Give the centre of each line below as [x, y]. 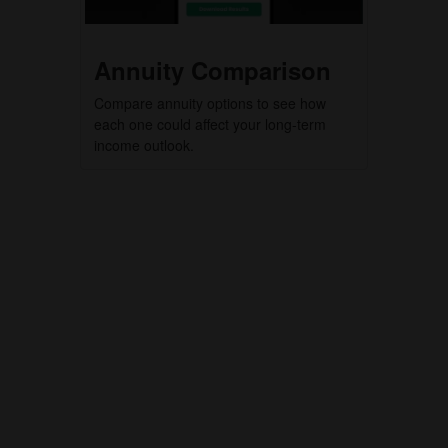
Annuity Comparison [212, 70]
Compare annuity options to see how [210, 103]
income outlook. [144, 145]
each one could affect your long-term [210, 124]
